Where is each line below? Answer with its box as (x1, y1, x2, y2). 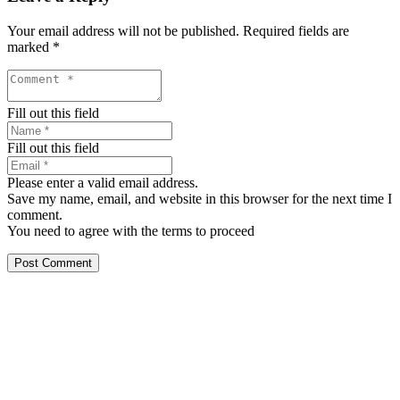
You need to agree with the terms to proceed (7, 222, 254, 238)
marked (7, 38, 53, 54)
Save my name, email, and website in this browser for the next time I (7, 190, 392, 206)
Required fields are (243, 22, 349, 38)
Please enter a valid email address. (7, 174, 198, 190)
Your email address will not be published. (7, 22, 239, 38)
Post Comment (14, 255, 92, 270)
